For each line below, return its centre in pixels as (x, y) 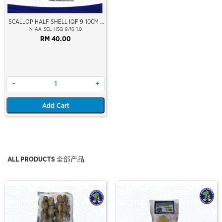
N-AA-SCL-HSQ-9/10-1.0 (55, 29)
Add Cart (55, 106)
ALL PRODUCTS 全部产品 (46, 160)
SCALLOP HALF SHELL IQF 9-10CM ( (55, 22)
